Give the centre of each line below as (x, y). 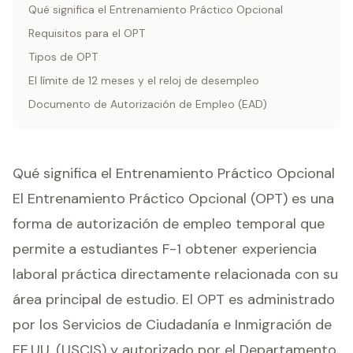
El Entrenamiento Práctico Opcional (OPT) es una (173, 199)
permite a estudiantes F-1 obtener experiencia (165, 249)
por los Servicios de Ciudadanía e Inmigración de (172, 325)
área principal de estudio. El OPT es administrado (174, 299)
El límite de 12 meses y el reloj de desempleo (144, 80)
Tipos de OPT (63, 57)
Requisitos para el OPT (87, 33)
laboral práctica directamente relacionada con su (175, 274)
